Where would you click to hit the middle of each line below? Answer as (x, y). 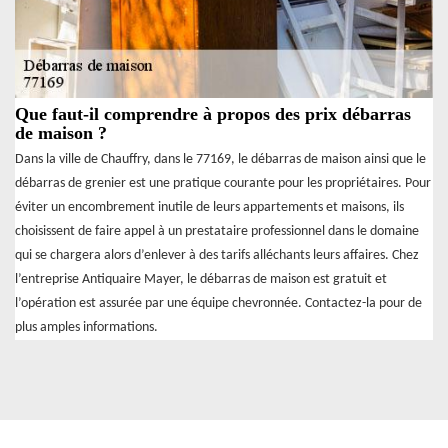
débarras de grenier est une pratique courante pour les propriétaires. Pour (223, 184)
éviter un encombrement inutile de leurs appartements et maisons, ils (209, 208)
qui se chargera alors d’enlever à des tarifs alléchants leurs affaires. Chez (217, 256)
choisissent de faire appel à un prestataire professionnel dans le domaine (217, 232)
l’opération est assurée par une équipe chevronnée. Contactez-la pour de (218, 304)
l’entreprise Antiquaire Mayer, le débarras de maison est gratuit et (201, 280)
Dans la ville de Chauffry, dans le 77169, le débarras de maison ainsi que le (220, 160)
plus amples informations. (86, 328)
